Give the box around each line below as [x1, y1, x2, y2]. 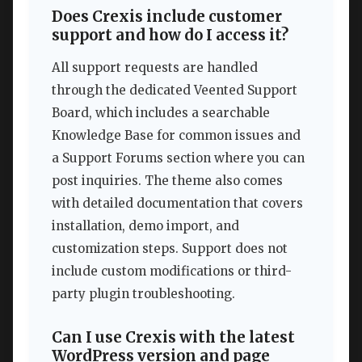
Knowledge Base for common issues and [52, 128, 301, 144]
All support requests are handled [52, 60, 258, 76]
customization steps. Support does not [52, 241, 288, 257]
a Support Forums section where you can [52, 150, 305, 166]
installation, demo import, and [52, 218, 239, 234]
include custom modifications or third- [52, 263, 292, 280]
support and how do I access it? [52, 26, 288, 45]
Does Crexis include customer [52, 7, 282, 27]
